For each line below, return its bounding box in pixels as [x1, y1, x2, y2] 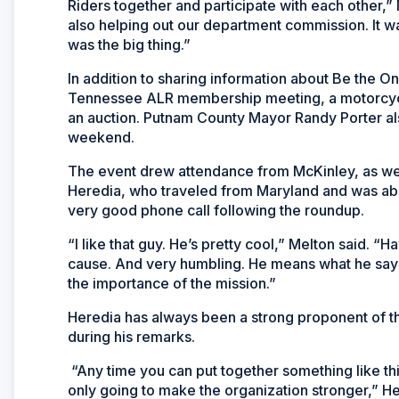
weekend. [68, 127, 134, 146]
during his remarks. [68, 327, 195, 346]
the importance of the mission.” [68, 273, 276, 292]
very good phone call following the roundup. [68, 200, 364, 219]
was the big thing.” [68, 35, 191, 53]
